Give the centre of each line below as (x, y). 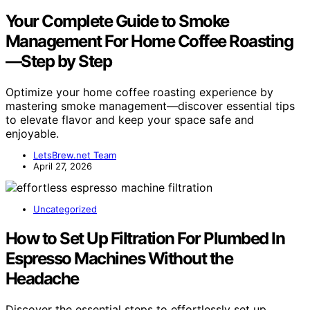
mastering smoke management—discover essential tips (150, 106)
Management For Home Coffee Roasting (149, 42)
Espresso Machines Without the (119, 259)
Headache (42, 279)
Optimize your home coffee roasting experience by (139, 92)
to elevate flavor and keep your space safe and (130, 120)
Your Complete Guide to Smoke (117, 21)
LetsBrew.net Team (75, 155)
